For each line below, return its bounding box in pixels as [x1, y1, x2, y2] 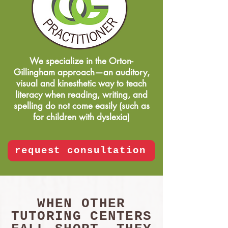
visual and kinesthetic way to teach [16, 78, 147, 89]
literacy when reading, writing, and [15, 89, 148, 100]
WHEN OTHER [37, 196, 126, 211]
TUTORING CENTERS [11, 209, 152, 224]
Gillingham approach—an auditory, [13, 67, 150, 78]
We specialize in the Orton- [30, 55, 133, 67]
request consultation [15, 145, 146, 156]
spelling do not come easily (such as [13, 100, 150, 111]
